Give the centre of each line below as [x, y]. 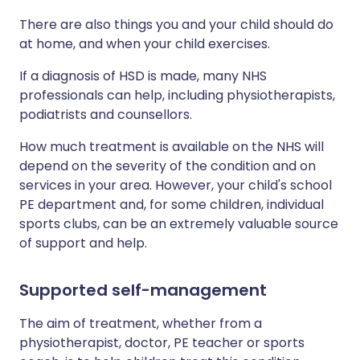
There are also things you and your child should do [176, 25]
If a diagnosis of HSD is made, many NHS [143, 76]
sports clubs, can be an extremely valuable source [179, 224]
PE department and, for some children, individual [172, 205]
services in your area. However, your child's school [176, 185]
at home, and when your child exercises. [145, 44]
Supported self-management [143, 290]
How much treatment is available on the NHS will [172, 147]
